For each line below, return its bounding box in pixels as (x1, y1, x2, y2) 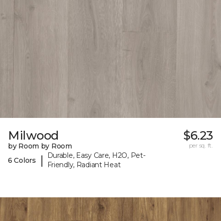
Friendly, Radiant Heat (47, 160, 121, 170)
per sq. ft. (188, 142, 213, 149)
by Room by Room (8, 142, 72, 151)
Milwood (8, 128, 59, 143)
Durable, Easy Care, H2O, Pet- (47, 151, 146, 160)
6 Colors (8, 155, 36, 165)
